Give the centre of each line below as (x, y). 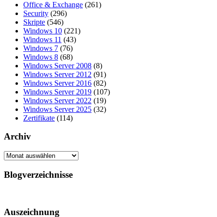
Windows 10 (43, 31)
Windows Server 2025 (57, 109)
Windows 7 (41, 48)
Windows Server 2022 (57, 100)
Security (36, 13)
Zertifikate (39, 118)
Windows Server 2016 (57, 83)
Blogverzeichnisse (38, 174)
